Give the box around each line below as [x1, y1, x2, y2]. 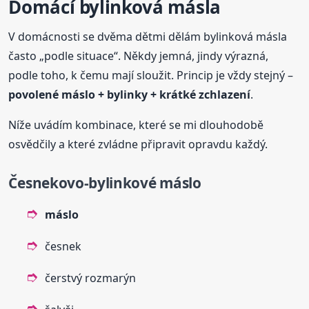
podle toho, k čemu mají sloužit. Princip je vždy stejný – [8, 68, 294, 83]
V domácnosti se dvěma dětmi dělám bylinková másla [8, 29, 288, 45]
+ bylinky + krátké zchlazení [95, 87, 251, 103]
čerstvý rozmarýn [45, 270, 137, 286]
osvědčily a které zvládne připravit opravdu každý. [8, 137, 268, 152]
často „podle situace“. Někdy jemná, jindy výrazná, [8, 48, 269, 64]
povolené [8, 87, 62, 103]
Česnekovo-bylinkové [8, 173, 160, 193]
